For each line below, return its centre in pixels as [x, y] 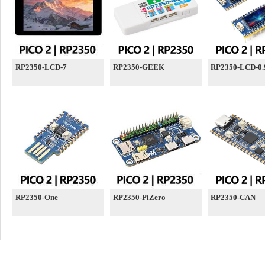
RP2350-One [37, 197]
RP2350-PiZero [139, 197]
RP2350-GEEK [139, 67]
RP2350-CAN [233, 197]
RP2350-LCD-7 [41, 67]
